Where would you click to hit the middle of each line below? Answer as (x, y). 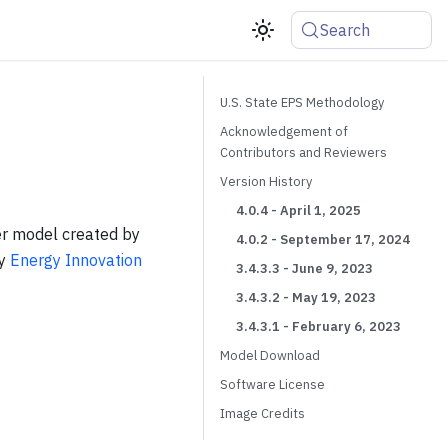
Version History (266, 181)
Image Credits (262, 413)
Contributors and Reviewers (303, 152)
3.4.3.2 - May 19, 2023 (306, 297)
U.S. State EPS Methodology (302, 102)
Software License (272, 384)
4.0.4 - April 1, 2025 (298, 210)
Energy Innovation (76, 260)
